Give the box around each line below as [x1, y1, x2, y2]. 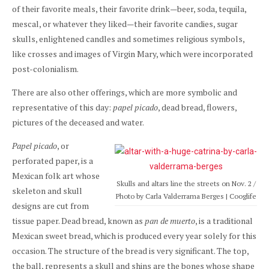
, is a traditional [195, 215, 253, 226]
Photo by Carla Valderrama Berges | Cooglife [115, 192, 256, 201]
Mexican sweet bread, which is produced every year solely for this [12, 230, 256, 241]
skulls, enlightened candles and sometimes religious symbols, [12, 33, 244, 44]
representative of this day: [12, 101, 113, 113]
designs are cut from [12, 200, 89, 211]
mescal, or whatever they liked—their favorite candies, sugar [12, 18, 238, 29]
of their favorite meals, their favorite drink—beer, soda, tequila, [12, 3, 246, 14]
